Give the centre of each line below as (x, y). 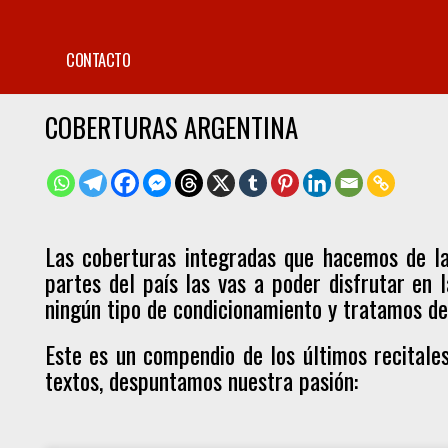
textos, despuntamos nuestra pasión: (204, 380)
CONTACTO (98, 59)
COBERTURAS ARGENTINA (171, 127)
